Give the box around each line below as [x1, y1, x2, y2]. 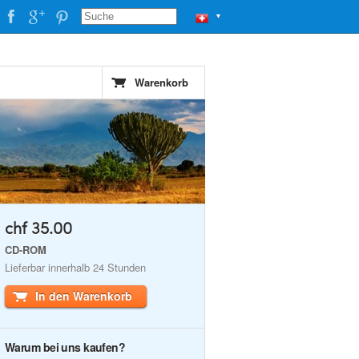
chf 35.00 [5, 216, 72, 239]
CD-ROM [5, 242, 46, 257]
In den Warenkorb [35, 288, 132, 304]
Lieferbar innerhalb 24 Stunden [5, 260, 146, 275]
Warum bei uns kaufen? [5, 339, 126, 355]
